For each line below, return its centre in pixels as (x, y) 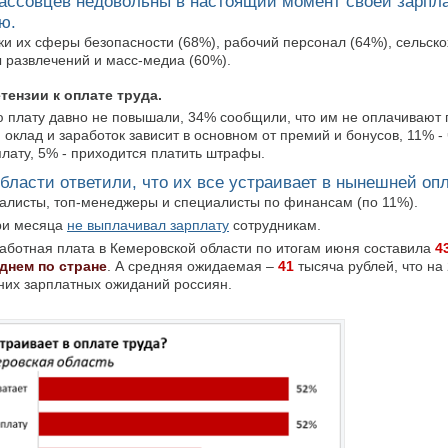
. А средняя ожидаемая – (192, 266)
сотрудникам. (275, 225)
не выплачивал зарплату (148, 225)
